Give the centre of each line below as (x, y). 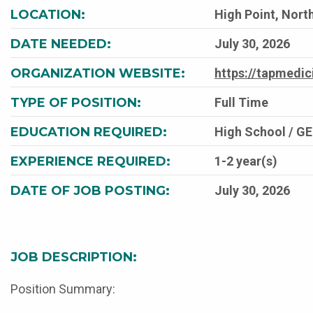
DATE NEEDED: (61, 44)
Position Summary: (63, 289)
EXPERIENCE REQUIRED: (90, 161)
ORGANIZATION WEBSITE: (98, 73)
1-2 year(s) (246, 161)
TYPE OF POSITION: (76, 103)
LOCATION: (48, 15)
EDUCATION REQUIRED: (89, 132)
